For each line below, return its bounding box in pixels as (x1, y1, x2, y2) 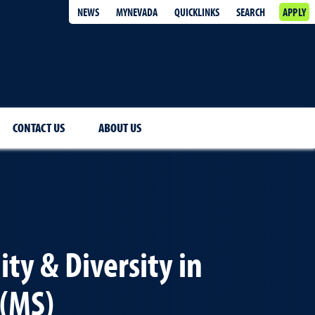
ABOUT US (98, 120, 141, 136)
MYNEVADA (115, 5, 157, 19)
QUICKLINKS (174, 5, 219, 19)
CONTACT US (13, 120, 65, 136)
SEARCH (236, 5, 265, 19)
